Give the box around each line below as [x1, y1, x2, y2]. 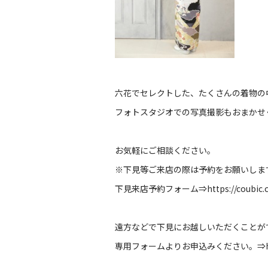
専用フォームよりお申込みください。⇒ [115, 240, 266, 252]
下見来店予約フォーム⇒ [115, 182, 207, 194]
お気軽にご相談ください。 [115, 144, 215, 156]
